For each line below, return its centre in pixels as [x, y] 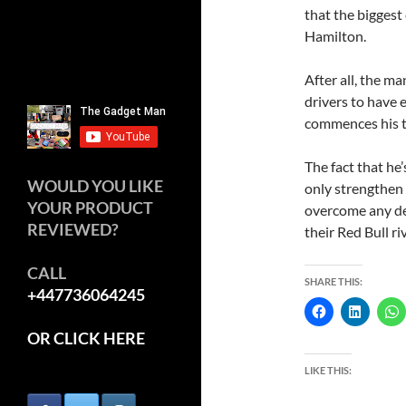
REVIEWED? [73, 229]
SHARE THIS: [333, 281]
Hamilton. [335, 36]
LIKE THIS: [328, 370]
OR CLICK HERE [86, 338]
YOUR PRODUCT [90, 207]
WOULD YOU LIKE [95, 185]
